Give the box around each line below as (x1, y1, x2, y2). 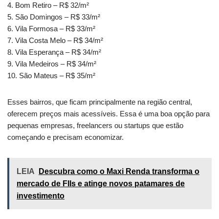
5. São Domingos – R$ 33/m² (7, 13, 100, 22)
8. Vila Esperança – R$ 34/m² (7, 48, 101, 57)
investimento (17, 192, 65, 200)
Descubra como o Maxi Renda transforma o (39, 167, 199, 176)
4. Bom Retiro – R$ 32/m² (7, 1, 89, 10)
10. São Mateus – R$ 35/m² (7, 71, 95, 80)
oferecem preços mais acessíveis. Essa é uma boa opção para (7, 109, 210, 118)
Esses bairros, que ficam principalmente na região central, (7, 98, 192, 107)
